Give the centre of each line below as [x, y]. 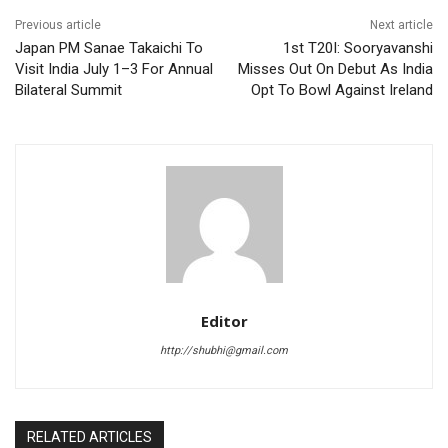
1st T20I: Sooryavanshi [357, 47]
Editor [224, 320]
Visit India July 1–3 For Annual [114, 68]
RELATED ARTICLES [89, 436]
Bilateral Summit [68, 89]
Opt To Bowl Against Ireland [341, 89]
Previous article [58, 24]
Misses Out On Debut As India [335, 68]
